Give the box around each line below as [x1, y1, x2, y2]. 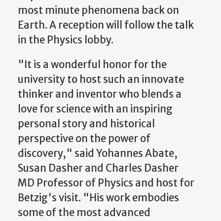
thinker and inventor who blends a [18, 88, 182, 101]
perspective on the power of [18, 132, 150, 146]
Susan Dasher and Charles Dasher [18, 162, 179, 175]
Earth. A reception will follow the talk [18, 19, 194, 32]
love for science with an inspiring [18, 103, 173, 116]
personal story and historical [18, 117, 155, 131]
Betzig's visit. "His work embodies [18, 191, 179, 205]
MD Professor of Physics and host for [18, 177, 194, 190]
